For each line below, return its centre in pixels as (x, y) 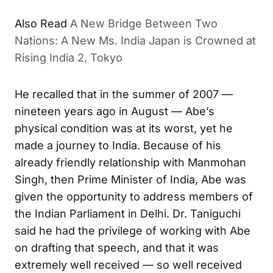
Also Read (41, 23)
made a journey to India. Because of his (118, 145)
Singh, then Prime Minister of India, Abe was (130, 179)
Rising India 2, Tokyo (69, 57)
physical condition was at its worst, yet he (124, 128)
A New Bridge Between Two (144, 23)
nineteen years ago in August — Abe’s (115, 111)
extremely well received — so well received (128, 264)
